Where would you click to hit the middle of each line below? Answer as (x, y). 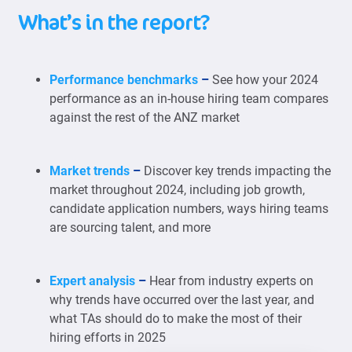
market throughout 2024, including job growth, (177, 190)
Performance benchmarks (124, 80)
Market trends (90, 171)
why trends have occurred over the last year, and (182, 300)
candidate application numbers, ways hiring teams (189, 209)
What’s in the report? (114, 22)
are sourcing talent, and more (130, 227)
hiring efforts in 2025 (108, 337)
